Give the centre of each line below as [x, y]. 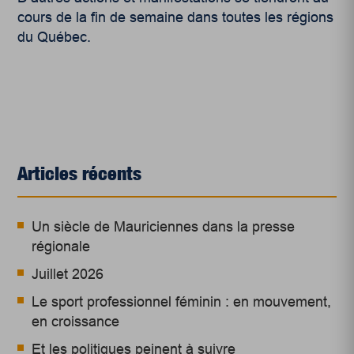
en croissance [76, 321]
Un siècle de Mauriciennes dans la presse [164, 226]
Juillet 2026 [68, 274]
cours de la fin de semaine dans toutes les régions [176, 17]
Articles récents [80, 173]
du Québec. [55, 37]
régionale [61, 246]
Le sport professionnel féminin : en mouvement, [182, 301]
